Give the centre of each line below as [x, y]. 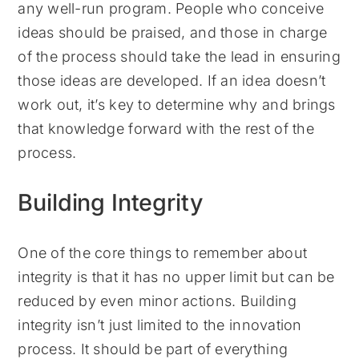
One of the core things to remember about [163, 253]
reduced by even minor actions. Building [157, 301]
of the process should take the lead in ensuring [179, 56]
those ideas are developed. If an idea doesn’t [172, 80]
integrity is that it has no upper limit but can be [176, 277]
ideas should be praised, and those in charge [173, 32]
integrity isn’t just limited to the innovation [160, 325]
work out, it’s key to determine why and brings [177, 104]
